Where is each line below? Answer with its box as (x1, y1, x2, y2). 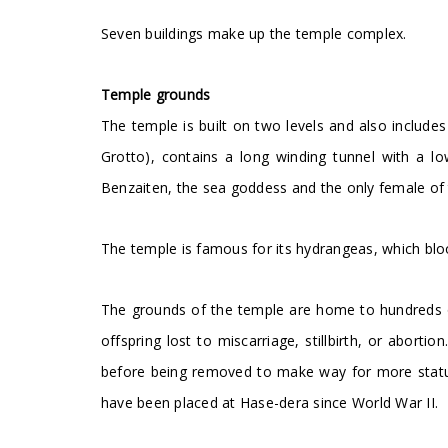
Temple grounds (100, 85, 211, 104)
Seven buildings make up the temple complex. (100, 24, 407, 43)
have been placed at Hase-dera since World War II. (100, 393, 439, 412)
